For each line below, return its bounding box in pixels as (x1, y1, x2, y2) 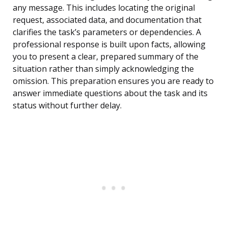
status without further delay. (13, 100, 122, 111)
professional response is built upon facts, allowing (13, 39, 206, 50)
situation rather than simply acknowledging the (13, 63, 194, 75)
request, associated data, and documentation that (13, 14, 202, 26)
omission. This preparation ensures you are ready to (13, 75, 214, 87)
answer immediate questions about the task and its (13, 88, 208, 99)
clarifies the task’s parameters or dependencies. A (13, 26, 201, 38)
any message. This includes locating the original (13, 2, 195, 14)
